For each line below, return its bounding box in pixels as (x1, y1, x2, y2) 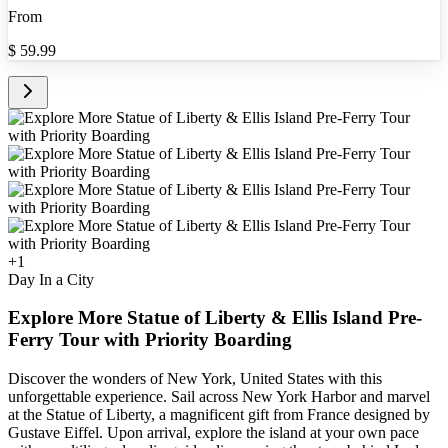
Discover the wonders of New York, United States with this (8, 370, 382, 388)
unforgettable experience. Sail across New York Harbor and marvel (8, 388, 430, 406)
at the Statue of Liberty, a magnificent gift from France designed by (8, 406, 430, 424)
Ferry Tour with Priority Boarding (8, 329, 292, 351)
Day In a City (8, 270, 94, 288)
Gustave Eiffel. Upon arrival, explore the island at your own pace (8, 424, 419, 442)
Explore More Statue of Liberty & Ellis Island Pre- (8, 307, 422, 329)
